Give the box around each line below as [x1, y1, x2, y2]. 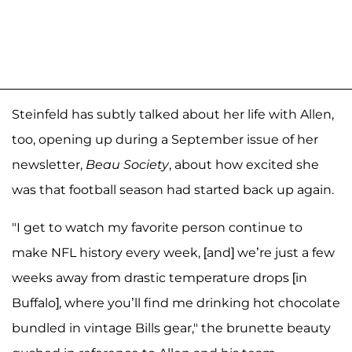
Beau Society [82, 157, 169, 173]
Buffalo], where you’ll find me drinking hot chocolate [12, 295, 340, 311]
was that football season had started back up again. [12, 182, 334, 198]
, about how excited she [169, 157, 319, 173]
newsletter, [12, 157, 82, 173]
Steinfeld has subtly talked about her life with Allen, [12, 107, 334, 123]
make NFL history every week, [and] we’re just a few [12, 245, 335, 261]
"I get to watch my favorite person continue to [12, 220, 302, 236]
